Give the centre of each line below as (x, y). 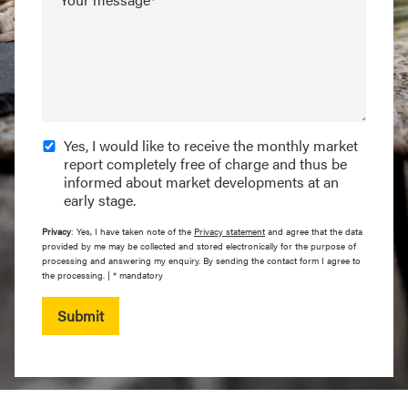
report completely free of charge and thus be (205, 164)
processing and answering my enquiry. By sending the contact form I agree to (201, 261)
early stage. (100, 200)
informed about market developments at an (201, 182)
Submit (81, 316)
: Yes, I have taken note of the (133, 232)
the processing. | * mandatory (102, 275)
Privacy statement (229, 232)
